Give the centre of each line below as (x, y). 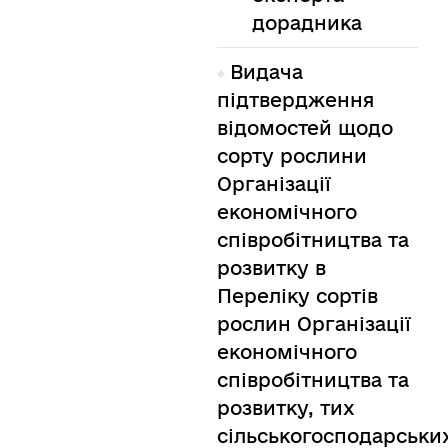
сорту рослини (291, 156)
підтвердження (295, 100)
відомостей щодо (304, 128)
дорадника (306, 23)
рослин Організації (313, 324)
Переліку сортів (297, 296)
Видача (266, 72)
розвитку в (271, 268)
